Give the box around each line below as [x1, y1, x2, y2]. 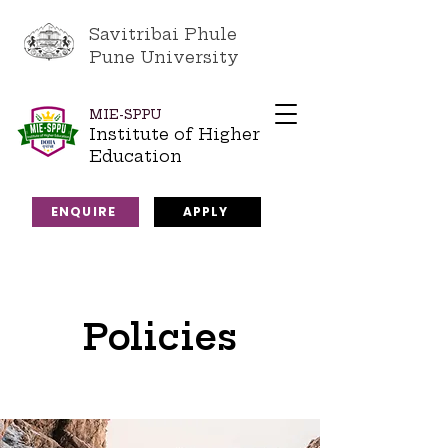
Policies [83, 315, 237, 359]
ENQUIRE [50, 203, 117, 220]
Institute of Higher [89, 124, 260, 144]
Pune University [89, 47, 239, 67]
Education [89, 146, 182, 166]
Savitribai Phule [89, 24, 237, 44]
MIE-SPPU [89, 107, 162, 122]
